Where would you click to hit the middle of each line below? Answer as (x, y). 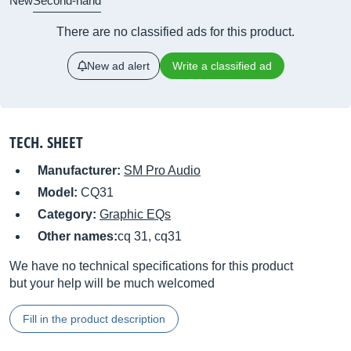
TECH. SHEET (46, 142)
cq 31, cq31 (150, 236)
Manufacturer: (81, 170)
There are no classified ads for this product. (175, 32)
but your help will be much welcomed (112, 283)
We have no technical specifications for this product (151, 266)
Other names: (78, 236)
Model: (59, 192)
